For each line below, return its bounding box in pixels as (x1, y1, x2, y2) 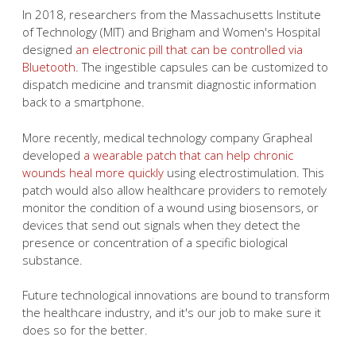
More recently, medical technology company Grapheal (22, 129, 312, 145)
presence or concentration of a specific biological (22, 234, 288, 250)
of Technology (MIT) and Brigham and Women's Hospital (22, 24, 320, 40)
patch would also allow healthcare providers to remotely (22, 181, 327, 198)
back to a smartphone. (22, 94, 145, 110)
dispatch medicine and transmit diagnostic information (22, 76, 316, 92)
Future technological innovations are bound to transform (22, 287, 330, 303)
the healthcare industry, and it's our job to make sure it (22, 304, 321, 320)
